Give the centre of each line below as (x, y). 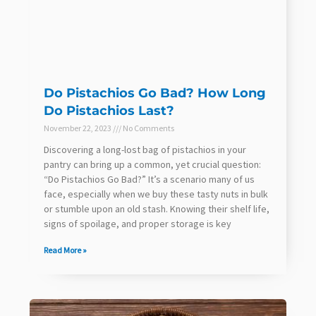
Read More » (65, 250)
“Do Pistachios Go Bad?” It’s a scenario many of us (149, 180)
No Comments (148, 128)
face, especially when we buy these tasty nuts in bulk (156, 194)
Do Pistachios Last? (109, 111)
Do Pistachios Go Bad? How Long (155, 93)
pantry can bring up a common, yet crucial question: (152, 165)
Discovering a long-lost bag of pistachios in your (145, 150)
